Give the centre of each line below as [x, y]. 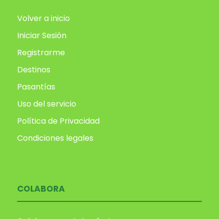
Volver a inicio [44, 19]
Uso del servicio [47, 104]
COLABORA [41, 189]
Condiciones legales [55, 138]
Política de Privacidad [58, 121]
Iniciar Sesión [42, 36]
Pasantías [36, 87]
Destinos [34, 70]
